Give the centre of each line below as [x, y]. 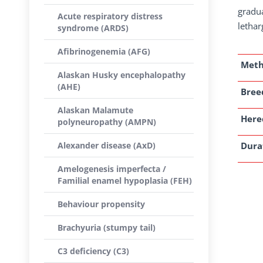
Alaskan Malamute [95, 110]
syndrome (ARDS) [93, 28]
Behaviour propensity [101, 204]
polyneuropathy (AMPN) [107, 122]
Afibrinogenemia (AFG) [104, 51]
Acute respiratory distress [110, 16]
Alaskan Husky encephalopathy [122, 75]
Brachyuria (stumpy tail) [107, 227]
